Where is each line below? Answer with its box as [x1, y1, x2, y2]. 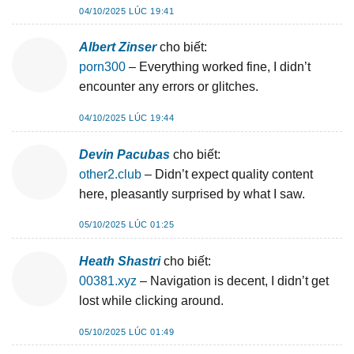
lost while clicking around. [79, 293, 224, 307]
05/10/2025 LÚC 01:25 [79, 220, 175, 230]
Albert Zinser [79, 40, 156, 55]
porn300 [79, 60, 126, 74]
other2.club [79, 167, 141, 181]
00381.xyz [79, 273, 137, 288]
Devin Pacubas [79, 147, 170, 161]
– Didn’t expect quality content [141, 167, 313, 181]
